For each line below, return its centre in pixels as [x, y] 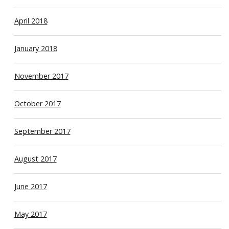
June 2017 [30, 186]
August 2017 [35, 158]
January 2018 [36, 48]
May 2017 [30, 214]
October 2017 [37, 103]
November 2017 [41, 76]
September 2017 [42, 131]
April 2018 [31, 20]
